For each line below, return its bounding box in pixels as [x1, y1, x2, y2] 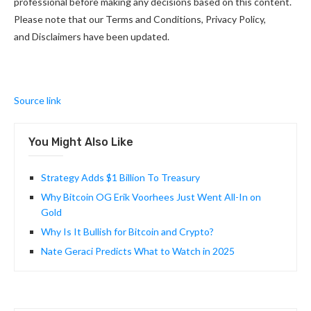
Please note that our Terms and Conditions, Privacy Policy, [14, 13, 266, 26]
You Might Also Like [28, 135, 133, 149]
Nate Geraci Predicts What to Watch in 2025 [41, 245, 235, 258]
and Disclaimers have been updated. [14, 31, 169, 43]
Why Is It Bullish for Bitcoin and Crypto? [41, 226, 214, 238]
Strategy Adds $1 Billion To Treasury [41, 171, 200, 184]
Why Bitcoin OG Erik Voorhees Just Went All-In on [41, 191, 261, 203]
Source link [14, 94, 61, 107]
